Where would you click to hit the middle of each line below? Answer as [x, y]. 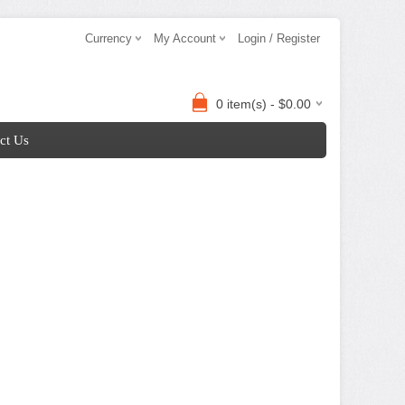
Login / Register [279, 38]
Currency [108, 38]
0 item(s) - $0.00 [264, 104]
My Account [185, 38]
